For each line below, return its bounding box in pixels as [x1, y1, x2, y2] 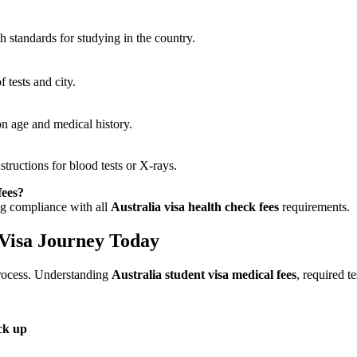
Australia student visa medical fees [112, 267, 296, 281]
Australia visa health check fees [111, 199, 279, 214]
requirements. [279, 199, 350, 214]
